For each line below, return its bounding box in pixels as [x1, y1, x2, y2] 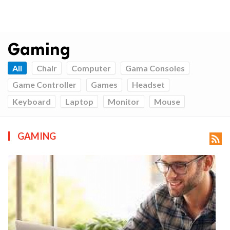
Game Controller [12, 80, 76, 90]
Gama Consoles [125, 63, 185, 73]
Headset [132, 80, 165, 90]
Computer [71, 63, 111, 73]
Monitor [108, 96, 140, 106]
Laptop [65, 96, 93, 106]
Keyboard [12, 96, 51, 106]
